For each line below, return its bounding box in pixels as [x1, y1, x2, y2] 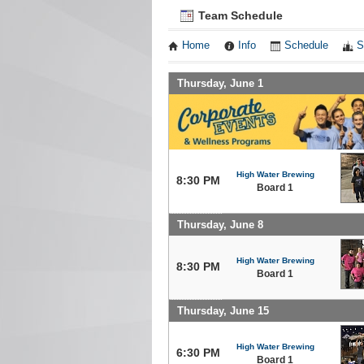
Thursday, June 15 [177, 304, 269, 317]
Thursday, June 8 [177, 218, 263, 231]
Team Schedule [195, 9, 283, 22]
